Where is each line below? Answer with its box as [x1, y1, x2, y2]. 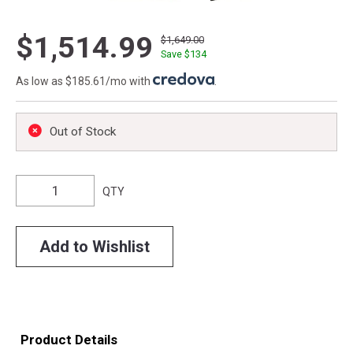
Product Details [20, 331, 117, 347]
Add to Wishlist [39, 236, 150, 256]
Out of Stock [50, 124, 116, 139]
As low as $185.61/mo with [16, 74, 153, 87]
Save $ [161, 47, 190, 60]
